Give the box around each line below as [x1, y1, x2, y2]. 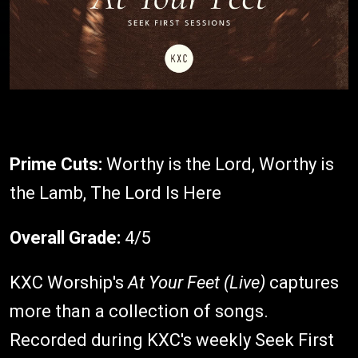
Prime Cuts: [10, 154, 106, 174]
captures [265, 272, 339, 292]
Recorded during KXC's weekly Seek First [10, 330, 334, 350]
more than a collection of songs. [10, 301, 268, 321]
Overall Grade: [10, 228, 121, 248]
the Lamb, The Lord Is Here [10, 183, 225, 203]
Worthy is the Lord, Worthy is [106, 154, 334, 174]
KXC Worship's [10, 272, 128, 292]
